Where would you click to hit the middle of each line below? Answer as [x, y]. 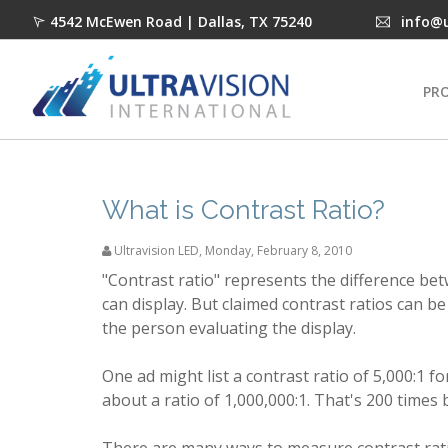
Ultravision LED [155, 250]
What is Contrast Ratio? [243, 210]
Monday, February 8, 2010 [278, 250]
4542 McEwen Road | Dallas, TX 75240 [181, 21]
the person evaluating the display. [229, 328]
